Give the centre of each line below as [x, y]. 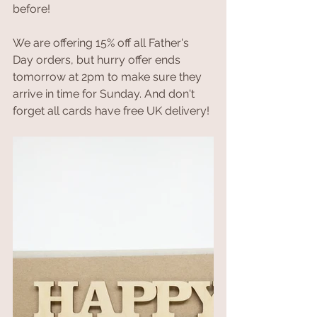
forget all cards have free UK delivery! [111, 111]
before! [31, 9]
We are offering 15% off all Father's [102, 43]
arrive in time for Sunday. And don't [105, 94]
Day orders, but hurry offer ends [98, 60]
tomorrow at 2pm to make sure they [109, 77]
